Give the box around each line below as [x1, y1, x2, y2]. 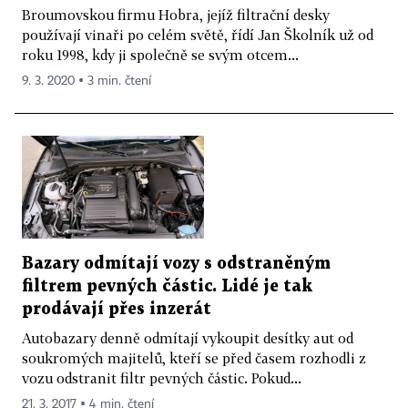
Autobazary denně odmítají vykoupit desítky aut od [22, 329, 353, 346]
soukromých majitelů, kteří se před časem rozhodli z [22, 349, 366, 366]
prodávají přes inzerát [22, 301, 211, 317]
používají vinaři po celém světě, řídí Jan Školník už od [22, 25, 373, 43]
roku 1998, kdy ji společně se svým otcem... [22, 46, 299, 63]
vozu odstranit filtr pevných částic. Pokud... [22, 369, 301, 386]
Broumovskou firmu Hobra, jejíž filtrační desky [22, 5, 330, 23]
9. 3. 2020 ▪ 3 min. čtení [22, 74, 151, 87]
